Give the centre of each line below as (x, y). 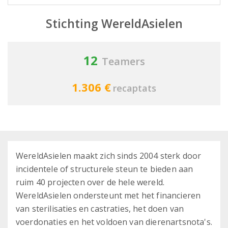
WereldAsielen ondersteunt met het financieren (108, 196)
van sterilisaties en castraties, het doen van (100, 209)
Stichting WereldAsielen (114, 24)
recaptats (135, 88)
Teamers (123, 62)
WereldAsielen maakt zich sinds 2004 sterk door (109, 156)
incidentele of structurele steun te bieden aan (105, 169)
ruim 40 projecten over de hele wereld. (90, 182)
